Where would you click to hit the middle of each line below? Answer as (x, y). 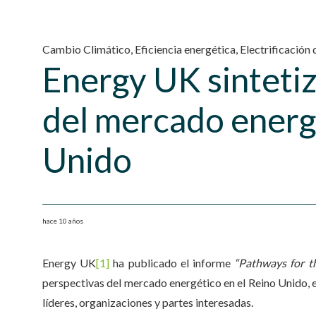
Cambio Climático (86, 49)
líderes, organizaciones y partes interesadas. (148, 302)
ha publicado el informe (172, 263)
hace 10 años (63, 221)
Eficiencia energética (185, 49)
